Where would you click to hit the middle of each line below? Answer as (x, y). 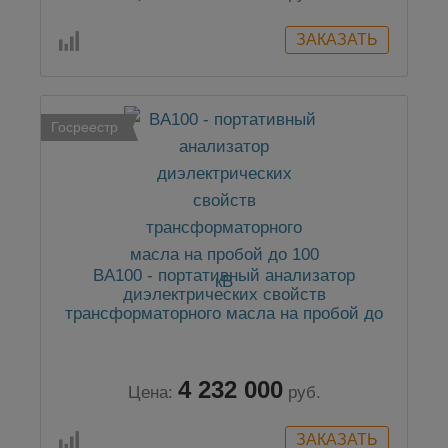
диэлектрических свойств (224, 295)
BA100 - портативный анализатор (224, 276)
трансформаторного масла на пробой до (224, 314)
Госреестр (84, 127)
